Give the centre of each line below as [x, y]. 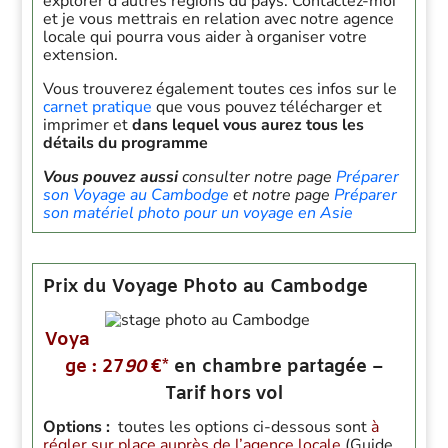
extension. [81, 55]
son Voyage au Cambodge [136, 195]
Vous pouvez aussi [113, 177]
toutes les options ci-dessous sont [241, 427]
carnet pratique [100, 107]
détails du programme [126, 143]
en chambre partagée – [278, 367]
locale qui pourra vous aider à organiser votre [205, 37]
